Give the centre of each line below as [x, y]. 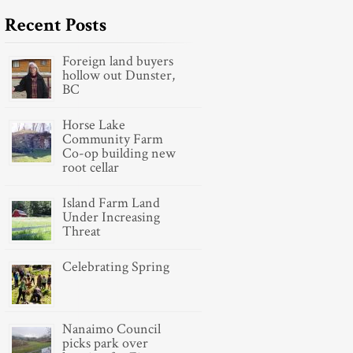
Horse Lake [94, 125]
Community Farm [113, 139]
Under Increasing [111, 217]
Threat [82, 231]
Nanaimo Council [111, 329]
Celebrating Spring [116, 267]
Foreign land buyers [118, 61]
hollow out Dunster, [119, 75]
